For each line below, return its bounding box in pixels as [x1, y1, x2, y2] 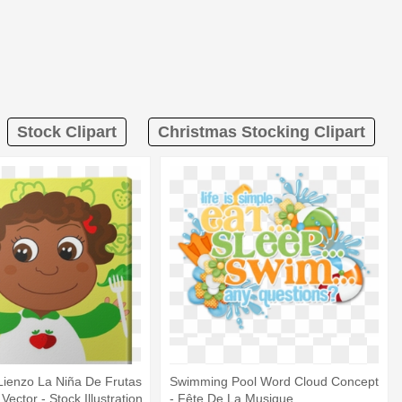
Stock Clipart [17, 123, 117, 142]
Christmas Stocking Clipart [158, 123, 365, 142]
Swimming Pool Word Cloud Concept [170, 373, 380, 389]
